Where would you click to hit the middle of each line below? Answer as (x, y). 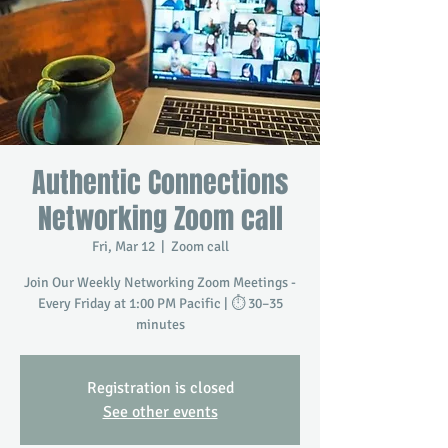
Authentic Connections (160, 182)
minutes (160, 324)
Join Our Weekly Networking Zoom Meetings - (160, 282)
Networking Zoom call (160, 218)
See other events (160, 412)
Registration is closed (160, 388)
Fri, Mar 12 (123, 246)
